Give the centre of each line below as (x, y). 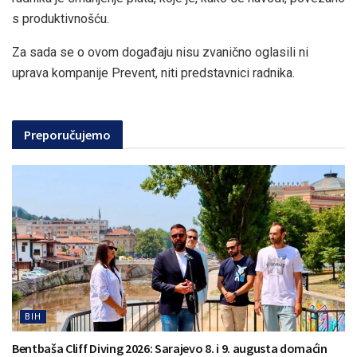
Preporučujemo (67, 134)
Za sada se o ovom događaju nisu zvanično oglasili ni (160, 52)
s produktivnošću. (61, 18)
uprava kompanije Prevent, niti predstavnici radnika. (153, 73)
